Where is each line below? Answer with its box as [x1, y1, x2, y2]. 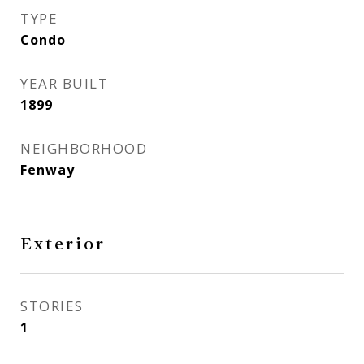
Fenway [20, 161, 75, 179]
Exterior [20, 236, 106, 253]
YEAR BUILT [20, 74, 108, 93]
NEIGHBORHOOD [20, 139, 147, 158]
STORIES [20, 297, 84, 315]
